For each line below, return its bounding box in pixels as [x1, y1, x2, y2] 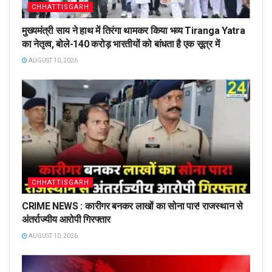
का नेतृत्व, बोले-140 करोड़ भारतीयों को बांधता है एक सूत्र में [22, 38, 220, 50]
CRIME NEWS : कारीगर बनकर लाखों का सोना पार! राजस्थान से [22, 200, 243, 212]
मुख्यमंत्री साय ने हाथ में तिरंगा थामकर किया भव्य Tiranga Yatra [22, 25, 245, 37]
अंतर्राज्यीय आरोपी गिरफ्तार [22, 214, 110, 226]
